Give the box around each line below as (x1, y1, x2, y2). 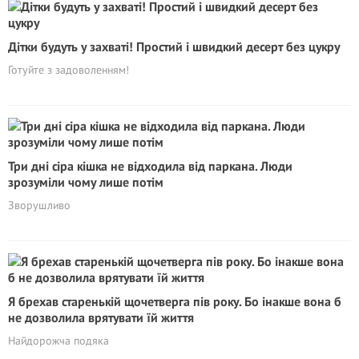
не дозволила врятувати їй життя (8, 309, 194, 325)
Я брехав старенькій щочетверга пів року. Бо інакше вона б (8, 293, 341, 309)
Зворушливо (8, 198, 71, 212)
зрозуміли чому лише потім (8, 174, 163, 190)
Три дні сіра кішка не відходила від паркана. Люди (8, 158, 292, 174)
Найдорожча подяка (8, 333, 109, 348)
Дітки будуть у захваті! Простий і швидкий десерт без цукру (8, 38, 340, 54)
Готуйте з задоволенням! (8, 63, 129, 77)
